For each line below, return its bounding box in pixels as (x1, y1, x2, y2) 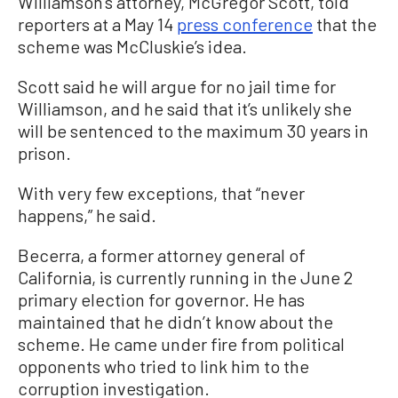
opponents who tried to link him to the (18, 355, 309, 377)
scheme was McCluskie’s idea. (18, 36, 247, 57)
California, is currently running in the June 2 (18, 267, 353, 288)
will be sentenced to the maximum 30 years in (18, 120, 369, 141)
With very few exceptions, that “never (18, 182, 305, 203)
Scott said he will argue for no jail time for (18, 76, 336, 97)
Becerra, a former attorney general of (18, 244, 306, 266)
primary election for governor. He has (18, 289, 305, 310)
